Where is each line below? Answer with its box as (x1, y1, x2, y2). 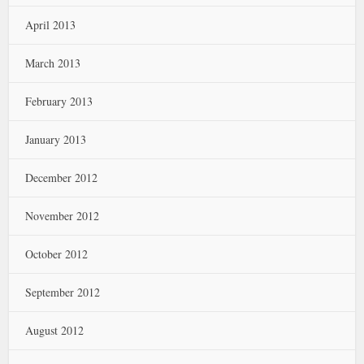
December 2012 (25, 169, 98, 185)
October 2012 (25, 245, 89, 262)
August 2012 (25, 322, 84, 338)
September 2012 (25, 284, 101, 300)
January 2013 (25, 131, 87, 147)
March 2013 (25, 54, 81, 71)
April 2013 (25, 16, 76, 32)
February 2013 (25, 93, 93, 109)
